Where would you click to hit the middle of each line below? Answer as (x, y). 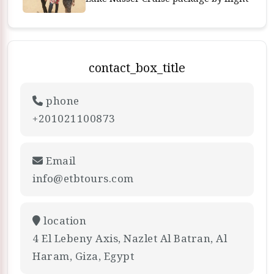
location (63, 220)
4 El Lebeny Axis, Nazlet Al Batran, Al (130, 238)
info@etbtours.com (83, 178)
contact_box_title (137, 68)
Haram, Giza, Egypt (83, 256)
